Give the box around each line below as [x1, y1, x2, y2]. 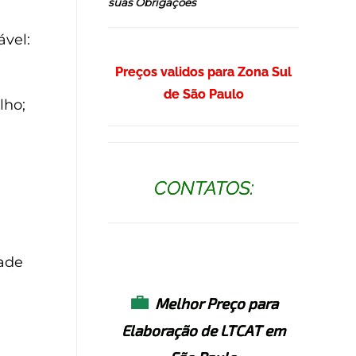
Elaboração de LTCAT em [122, 320, 285, 339]
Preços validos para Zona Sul [115, 64, 292, 79]
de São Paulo [163, 86, 244, 102]
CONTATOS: [153, 176, 253, 199]
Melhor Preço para [155, 293, 278, 312]
